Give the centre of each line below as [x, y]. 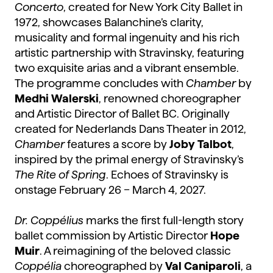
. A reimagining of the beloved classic [135, 251]
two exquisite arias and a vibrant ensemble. [127, 68]
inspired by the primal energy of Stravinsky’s [129, 160]
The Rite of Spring [60, 175]
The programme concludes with [100, 83]
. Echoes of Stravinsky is [167, 175]
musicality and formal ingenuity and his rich [127, 38]
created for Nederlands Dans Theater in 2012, [130, 129]
